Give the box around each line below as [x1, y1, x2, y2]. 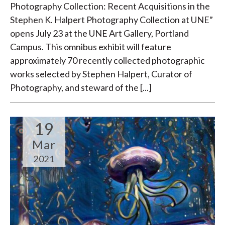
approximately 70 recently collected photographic [10, 55, 205, 66]
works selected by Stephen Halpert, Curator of [10, 68, 192, 80]
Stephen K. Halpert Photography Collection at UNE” [10, 14, 213, 26]
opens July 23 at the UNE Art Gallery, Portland [10, 28, 189, 39]
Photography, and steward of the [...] [10, 82, 152, 93]
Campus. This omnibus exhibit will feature [10, 41, 171, 53]
